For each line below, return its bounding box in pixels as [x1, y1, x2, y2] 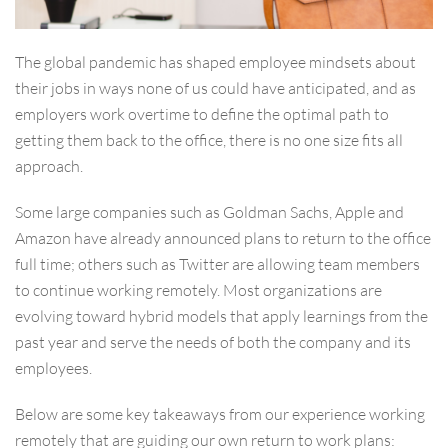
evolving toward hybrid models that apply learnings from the [15, 306, 428, 326]
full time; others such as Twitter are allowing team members [15, 254, 420, 274]
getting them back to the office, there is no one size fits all [15, 130, 403, 150]
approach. [15, 156, 83, 176]
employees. [15, 358, 92, 378]
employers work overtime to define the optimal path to [15, 104, 389, 124]
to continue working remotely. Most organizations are [15, 280, 382, 300]
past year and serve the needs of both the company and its [15, 332, 411, 352]
